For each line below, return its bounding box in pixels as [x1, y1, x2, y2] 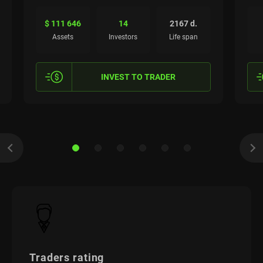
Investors [109, 32, 138, 41]
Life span [169, 32, 198, 41]
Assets [52, 32, 74, 41]
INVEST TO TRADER [101, 72, 176, 82]
